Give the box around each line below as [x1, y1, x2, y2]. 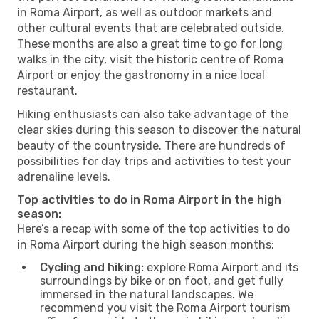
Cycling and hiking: [40, 260, 144, 274]
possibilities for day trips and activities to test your [17, 154, 291, 168]
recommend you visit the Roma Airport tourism [40, 300, 291, 315]
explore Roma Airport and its [144, 260, 298, 274]
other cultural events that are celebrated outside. [17, 21, 284, 35]
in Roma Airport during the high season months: [17, 237, 274, 251]
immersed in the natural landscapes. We [40, 287, 253, 301]
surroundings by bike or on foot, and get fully [40, 273, 283, 288]
